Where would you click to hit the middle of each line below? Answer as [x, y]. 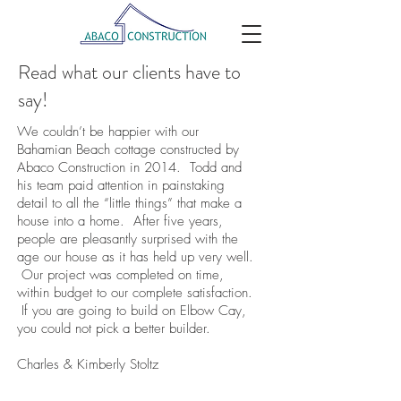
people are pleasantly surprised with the [128, 239]
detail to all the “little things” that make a [129, 203]
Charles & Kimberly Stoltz [88, 364]
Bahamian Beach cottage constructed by [128, 149]
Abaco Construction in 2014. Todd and [129, 167]
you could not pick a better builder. [114, 328]
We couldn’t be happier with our [108, 132]
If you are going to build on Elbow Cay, [132, 311]
